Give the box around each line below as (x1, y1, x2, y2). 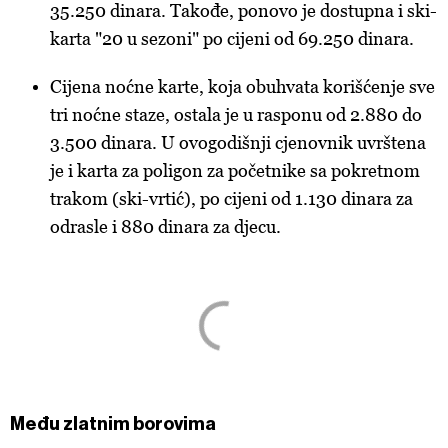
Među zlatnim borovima (10, 413, 216, 436)
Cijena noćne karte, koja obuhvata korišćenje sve (50, 76, 435, 98)
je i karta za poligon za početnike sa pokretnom (50, 160, 420, 182)
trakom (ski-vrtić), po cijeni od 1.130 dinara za (50, 188, 413, 210)
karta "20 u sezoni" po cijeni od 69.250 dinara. (50, 28, 414, 50)
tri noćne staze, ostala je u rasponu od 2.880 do (50, 104, 422, 126)
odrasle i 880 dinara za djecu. (50, 216, 281, 238)
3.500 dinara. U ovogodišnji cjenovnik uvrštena (50, 132, 426, 154)
